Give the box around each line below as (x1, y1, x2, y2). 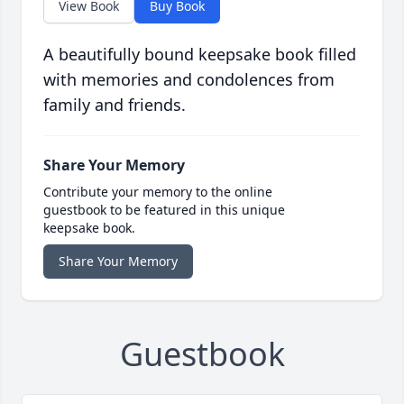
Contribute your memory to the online (43, 183, 272, 201)
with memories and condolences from (43, 69, 335, 91)
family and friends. (43, 94, 186, 116)
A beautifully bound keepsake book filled (43, 43, 356, 66)
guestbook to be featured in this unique (43, 201, 285, 219)
